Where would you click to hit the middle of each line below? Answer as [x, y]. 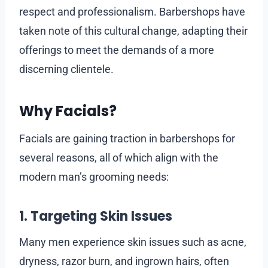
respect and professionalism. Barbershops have [132, 11]
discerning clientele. [66, 69]
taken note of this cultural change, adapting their [133, 31]
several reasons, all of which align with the [119, 157]
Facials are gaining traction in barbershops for [127, 138]
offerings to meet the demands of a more [117, 50]
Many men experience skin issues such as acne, [133, 242]
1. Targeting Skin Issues [96, 216]
